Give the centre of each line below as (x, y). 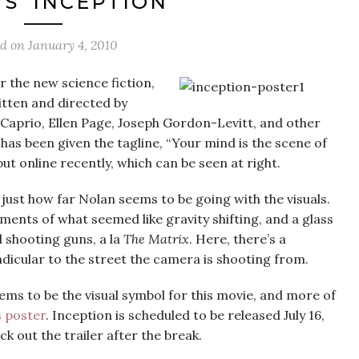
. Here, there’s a (238, 239)
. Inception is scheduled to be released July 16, (185, 315)
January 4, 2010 (73, 45)
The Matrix (156, 239)
